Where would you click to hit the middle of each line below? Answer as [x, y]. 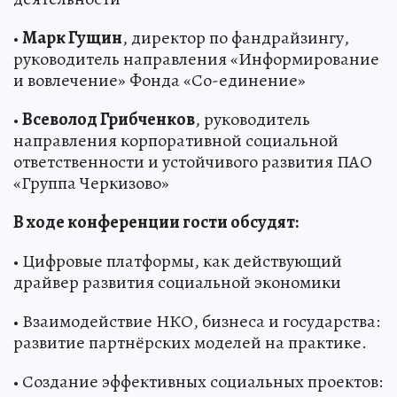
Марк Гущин [72, 37]
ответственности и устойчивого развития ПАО [193, 161]
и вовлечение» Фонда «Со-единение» [160, 80]
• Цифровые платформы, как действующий [178, 261]
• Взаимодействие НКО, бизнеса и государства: [197, 321]
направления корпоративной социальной [176, 140]
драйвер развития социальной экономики [177, 282]
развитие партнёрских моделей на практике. [190, 342]
